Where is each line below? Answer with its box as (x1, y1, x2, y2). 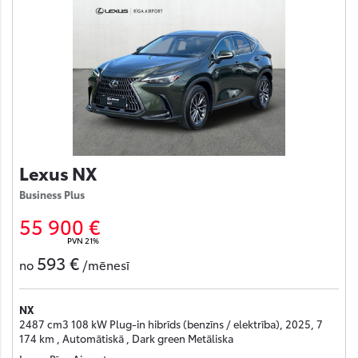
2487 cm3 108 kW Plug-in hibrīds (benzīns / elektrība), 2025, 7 (19, 316, 323, 332)
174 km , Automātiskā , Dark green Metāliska (19, 331, 233, 346)
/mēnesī (79, 256, 133, 274)
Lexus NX (19, 159, 97, 185)
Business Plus (19, 186, 85, 201)
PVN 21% (67, 233, 99, 246)
